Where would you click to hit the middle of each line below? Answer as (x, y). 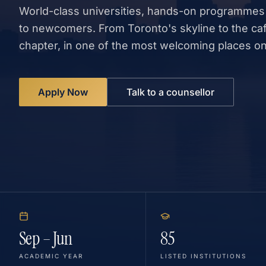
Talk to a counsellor (170, 92)
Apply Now (63, 92)
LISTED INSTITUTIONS (204, 256)
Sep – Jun (46, 238)
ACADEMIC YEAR (51, 256)
